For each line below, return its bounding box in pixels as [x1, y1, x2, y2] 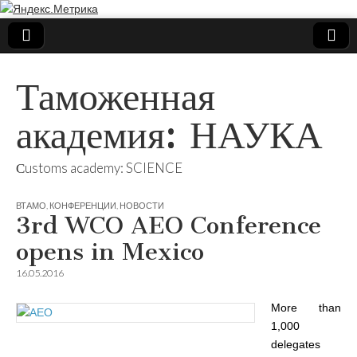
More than [271, 301, 341, 314]
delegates [271, 338, 320, 351]
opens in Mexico [16, 237, 204, 266]
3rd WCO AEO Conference [16, 211, 321, 240]
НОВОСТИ [120, 200, 164, 210]
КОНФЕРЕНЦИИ [49, 200, 116, 210]
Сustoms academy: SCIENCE [16, 159, 182, 176]
